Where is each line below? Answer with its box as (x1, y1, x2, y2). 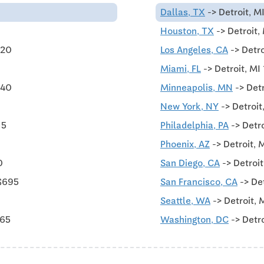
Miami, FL (160, 62, 201, 74)
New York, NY (160, 100, 219, 112)
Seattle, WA (160, 194, 210, 206)
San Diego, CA (160, 157, 220, 169)
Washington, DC (160, 213, 229, 225)
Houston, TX (160, 25, 214, 37)
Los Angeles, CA (160, 44, 228, 55)
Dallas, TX (160, 6, 205, 18)
